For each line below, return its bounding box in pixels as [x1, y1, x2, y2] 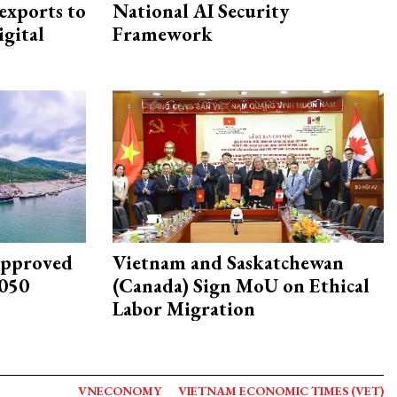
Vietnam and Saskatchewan [113, 250, 344, 276]
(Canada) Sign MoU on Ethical [113, 273, 370, 300]
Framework [113, 21, 213, 48]
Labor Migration [113, 296, 255, 323]
